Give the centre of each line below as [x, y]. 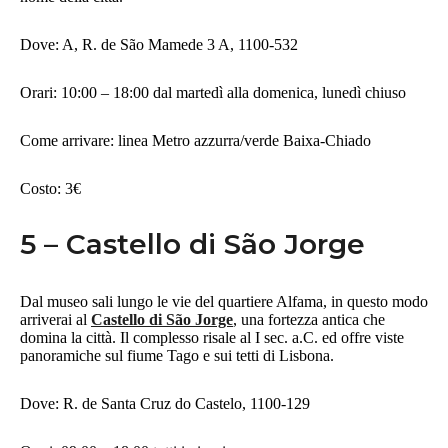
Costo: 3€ [52, 188]
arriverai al [55, 319]
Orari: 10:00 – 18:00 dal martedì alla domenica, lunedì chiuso [213, 92]
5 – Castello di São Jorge [192, 243]
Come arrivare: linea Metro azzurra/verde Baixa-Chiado [195, 140]
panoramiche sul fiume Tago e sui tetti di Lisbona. [179, 355]
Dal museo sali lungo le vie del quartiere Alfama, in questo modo [224, 301]
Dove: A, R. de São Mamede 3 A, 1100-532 [161, 44]
